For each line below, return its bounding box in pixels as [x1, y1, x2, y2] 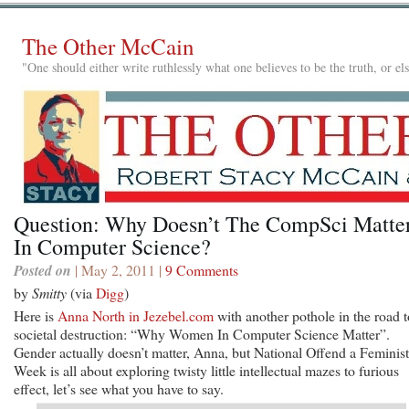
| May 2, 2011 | [71, 259, 165, 279]
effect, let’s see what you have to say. [14, 378, 224, 398]
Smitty [32, 282, 67, 302]
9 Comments [165, 259, 238, 279]
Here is [14, 305, 58, 325]
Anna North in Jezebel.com [58, 305, 214, 325]
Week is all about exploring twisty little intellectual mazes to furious [14, 360, 399, 380]
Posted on [14, 259, 71, 280]
